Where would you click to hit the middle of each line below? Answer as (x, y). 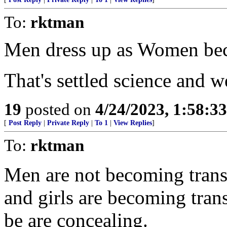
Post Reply (25, 123)
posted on (58, 109)
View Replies (133, 123)
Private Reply (68, 123)
